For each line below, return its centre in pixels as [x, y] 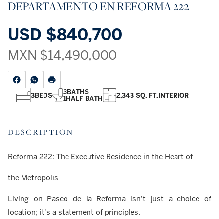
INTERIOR [174, 95]
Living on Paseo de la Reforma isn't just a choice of [109, 199]
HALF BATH [84, 99]
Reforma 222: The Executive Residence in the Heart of [100, 157]
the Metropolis [33, 178]
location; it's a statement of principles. [74, 212]
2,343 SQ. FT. [137, 95]
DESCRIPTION [41, 132]
